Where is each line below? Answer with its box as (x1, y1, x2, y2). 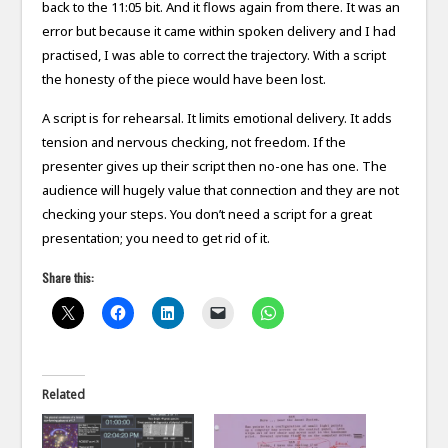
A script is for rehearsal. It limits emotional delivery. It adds (42, 109, 393, 128)
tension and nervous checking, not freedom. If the (42, 133, 347, 152)
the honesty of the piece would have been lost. (42, 70, 327, 89)
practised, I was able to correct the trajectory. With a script (42, 46, 387, 65)
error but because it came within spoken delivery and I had (42, 22, 397, 41)
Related (42, 386, 86, 404)
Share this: (42, 269, 95, 287)
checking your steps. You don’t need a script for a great (42, 205, 373, 224)
